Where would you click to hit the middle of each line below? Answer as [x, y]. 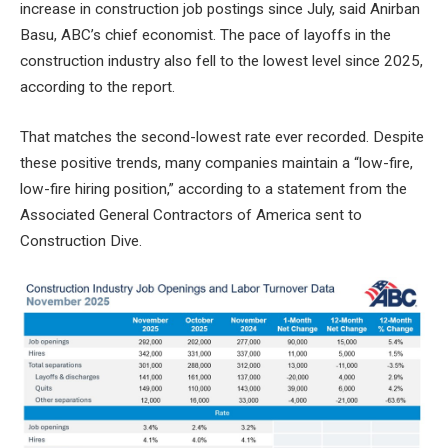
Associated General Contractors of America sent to [191, 214]
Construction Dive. [81, 240]
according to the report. [97, 87]
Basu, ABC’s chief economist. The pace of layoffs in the [205, 35]
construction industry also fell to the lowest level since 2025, [221, 61]
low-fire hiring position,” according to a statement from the [213, 188]
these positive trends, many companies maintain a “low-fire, [216, 162]
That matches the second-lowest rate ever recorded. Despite [222, 136]
